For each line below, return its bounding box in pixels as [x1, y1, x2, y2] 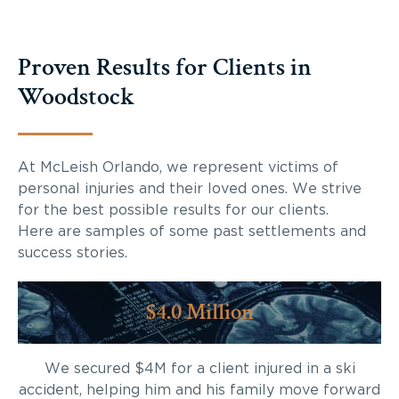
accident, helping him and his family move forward [19, 382, 380, 397]
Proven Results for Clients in [18, 50, 312, 84]
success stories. [18, 245, 127, 260]
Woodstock [18, 79, 134, 113]
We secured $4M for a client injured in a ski [44, 361, 355, 376]
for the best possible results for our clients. [18, 202, 329, 217]
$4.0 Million [145, 297, 254, 327]
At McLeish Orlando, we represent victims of [18, 159, 338, 175]
